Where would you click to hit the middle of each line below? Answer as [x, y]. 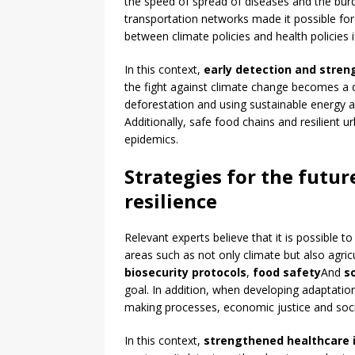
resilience [171, 201]
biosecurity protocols [185, 273]
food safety [287, 273]
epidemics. [151, 139]
